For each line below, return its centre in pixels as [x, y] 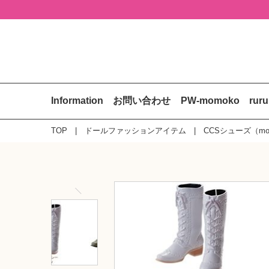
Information [77, 101]
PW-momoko [210, 101]
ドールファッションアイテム [135, 130]
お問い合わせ [142, 101]
